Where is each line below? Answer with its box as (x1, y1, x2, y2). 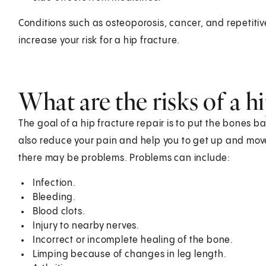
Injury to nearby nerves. (32, 220, 140, 231)
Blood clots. (32, 206, 85, 217)
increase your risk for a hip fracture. (18, 35, 180, 46)
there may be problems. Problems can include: (18, 153, 230, 163)
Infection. (32, 178, 76, 188)
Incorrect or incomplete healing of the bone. (32, 235, 233, 245)
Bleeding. (32, 192, 76, 202)
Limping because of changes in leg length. (32, 249, 227, 259)
